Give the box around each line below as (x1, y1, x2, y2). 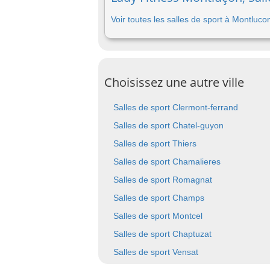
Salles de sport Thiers (113, 139, 196, 148)
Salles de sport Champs (113, 193, 204, 202)
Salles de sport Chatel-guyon (113, 121, 224, 130)
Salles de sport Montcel (113, 211, 202, 221)
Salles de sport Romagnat (113, 175, 212, 184)
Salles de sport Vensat (113, 247, 198, 257)
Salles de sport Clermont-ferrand (113, 102, 238, 112)
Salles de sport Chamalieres (113, 157, 221, 166)
